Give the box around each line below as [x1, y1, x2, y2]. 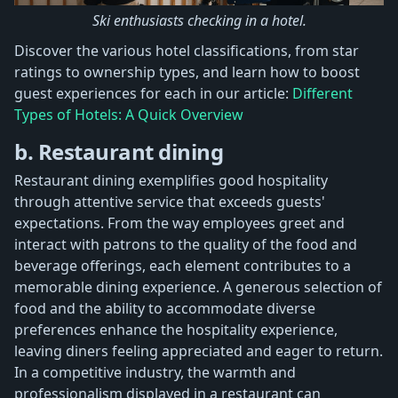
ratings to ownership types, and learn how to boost [14, 62, 360, 83]
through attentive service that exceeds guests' [14, 192, 325, 212]
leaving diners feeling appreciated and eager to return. [14, 341, 383, 362]
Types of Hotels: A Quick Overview [14, 105, 243, 125]
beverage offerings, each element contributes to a [14, 256, 351, 276]
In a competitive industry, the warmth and [14, 362, 296, 383]
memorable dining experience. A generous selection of [14, 277, 382, 298]
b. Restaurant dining [14, 137, 224, 167]
